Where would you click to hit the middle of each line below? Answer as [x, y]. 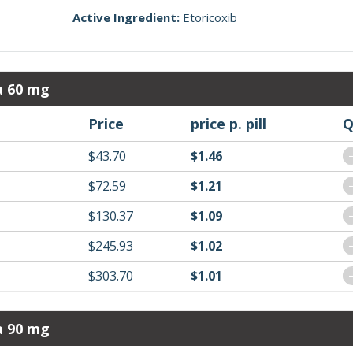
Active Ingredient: [126, 17]
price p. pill [229, 124]
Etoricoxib [210, 17]
